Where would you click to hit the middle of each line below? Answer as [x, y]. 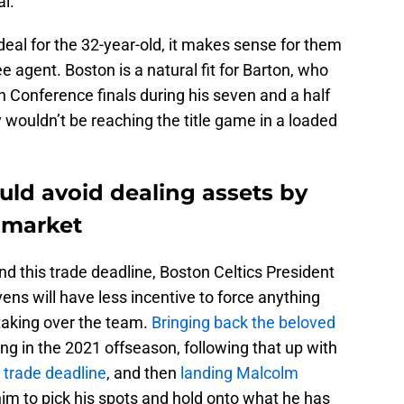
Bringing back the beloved [243, 323]
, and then [143, 373]
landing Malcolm [239, 373]
